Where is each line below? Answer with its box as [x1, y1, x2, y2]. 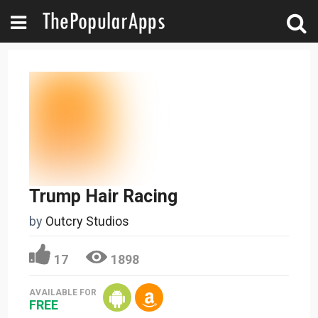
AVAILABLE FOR [29, 287, 97, 297]
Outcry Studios [45, 213, 130, 229]
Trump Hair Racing [29, 185, 178, 207]
